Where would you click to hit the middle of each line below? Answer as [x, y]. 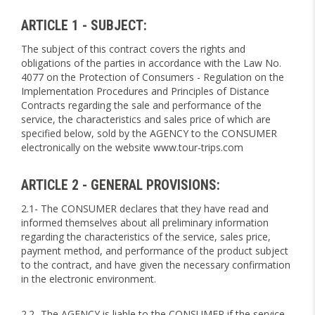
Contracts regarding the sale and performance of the [141, 105]
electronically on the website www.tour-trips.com [132, 147]
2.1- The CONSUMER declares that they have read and [145, 208]
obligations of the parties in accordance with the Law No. [151, 63]
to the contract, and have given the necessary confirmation [156, 265]
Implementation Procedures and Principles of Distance [145, 91]
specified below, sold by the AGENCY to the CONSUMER [149, 133]
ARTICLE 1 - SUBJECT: [84, 26]
